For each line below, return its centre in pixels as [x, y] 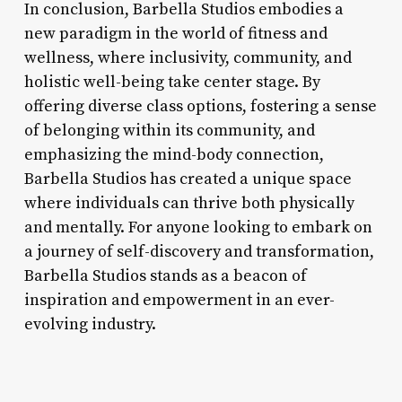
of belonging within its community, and [169, 130]
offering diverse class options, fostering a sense [200, 106]
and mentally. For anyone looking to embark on [198, 227]
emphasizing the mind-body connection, [174, 154]
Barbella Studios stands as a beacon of [165, 275]
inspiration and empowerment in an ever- [179, 300]
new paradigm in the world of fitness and [175, 33]
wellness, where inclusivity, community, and [188, 57]
